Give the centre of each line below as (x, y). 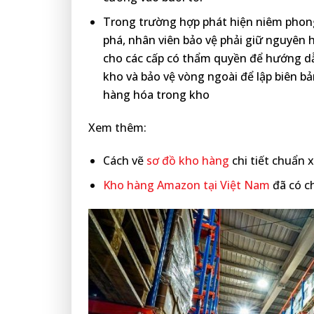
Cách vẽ (124, 160)
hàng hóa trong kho (156, 95)
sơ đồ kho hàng (187, 160)
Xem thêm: (117, 127)
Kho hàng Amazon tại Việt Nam (186, 185)
